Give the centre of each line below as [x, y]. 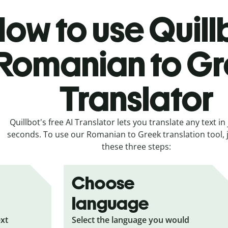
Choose [103, 183]
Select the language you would [131, 220]
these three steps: [136, 146]
